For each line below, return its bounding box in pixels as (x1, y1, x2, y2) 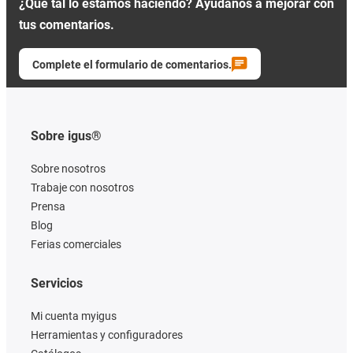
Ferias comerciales (31, 237, 121, 251)
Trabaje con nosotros (31, 180, 134, 194)
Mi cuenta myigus (31, 309, 117, 322)
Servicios (31, 275, 83, 291)
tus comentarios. (19, 17, 114, 32)
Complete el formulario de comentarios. (32, 58, 232, 71)
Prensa (31, 199, 65, 213)
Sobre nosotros (31, 162, 106, 175)
